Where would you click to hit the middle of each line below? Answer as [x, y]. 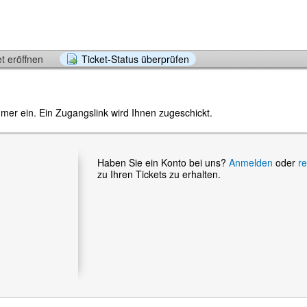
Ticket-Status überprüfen [135, 59]
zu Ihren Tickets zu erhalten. [159, 174]
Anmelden [251, 162]
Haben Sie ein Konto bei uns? [163, 162]
